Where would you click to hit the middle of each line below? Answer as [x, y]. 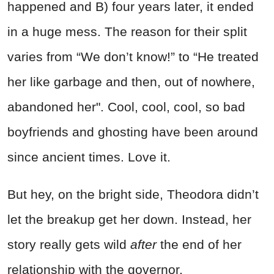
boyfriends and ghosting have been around [133, 132]
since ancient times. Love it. [89, 157]
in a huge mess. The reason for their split [127, 32]
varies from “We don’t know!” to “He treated [133, 57]
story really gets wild [69, 245]
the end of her [201, 245]
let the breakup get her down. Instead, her [129, 220]
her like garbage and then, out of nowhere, [131, 82]
